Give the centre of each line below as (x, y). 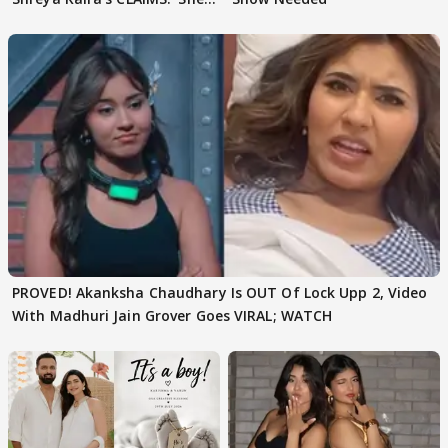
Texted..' (43, 21)
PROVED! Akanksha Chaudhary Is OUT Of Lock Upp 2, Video (220, 292)
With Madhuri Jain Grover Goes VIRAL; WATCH (172, 315)
